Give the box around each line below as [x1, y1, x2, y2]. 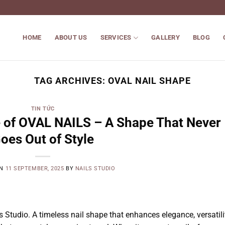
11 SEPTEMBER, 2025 [5, 165, 64, 172]
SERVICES [100, 34, 132, 41]
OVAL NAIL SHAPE [108, 75, 191, 86]
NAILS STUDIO [75, 165, 116, 172]
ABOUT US [54, 34, 87, 41]
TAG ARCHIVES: [34, 75, 108, 86]
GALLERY [151, 34, 180, 41]
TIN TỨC [31, 105, 55, 113]
